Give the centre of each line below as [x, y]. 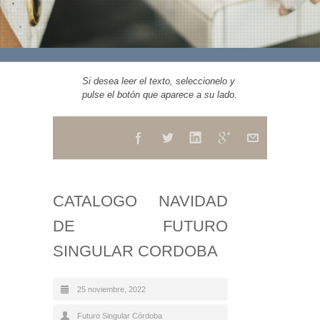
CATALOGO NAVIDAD [140, 201]
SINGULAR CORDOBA [135, 251]
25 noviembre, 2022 [111, 289]
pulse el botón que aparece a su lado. [160, 95]
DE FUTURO [140, 226]
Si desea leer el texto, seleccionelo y [159, 81]
